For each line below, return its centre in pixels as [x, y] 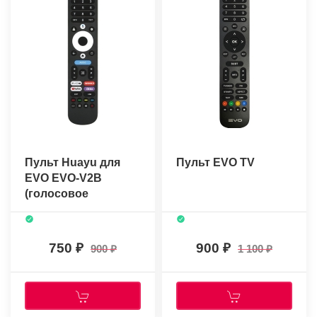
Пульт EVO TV [215, 163]
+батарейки [57, 225]
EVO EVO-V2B [63, 178]
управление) [60, 209]
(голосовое [57, 194]
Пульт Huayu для [73, 163]
